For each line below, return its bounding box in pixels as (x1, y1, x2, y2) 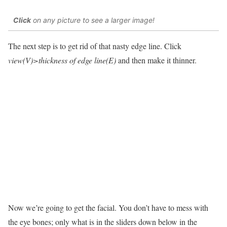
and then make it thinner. (116, 55, 197, 66)
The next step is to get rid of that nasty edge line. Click (8, 41, 181, 52)
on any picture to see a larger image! (31, 15, 155, 24)
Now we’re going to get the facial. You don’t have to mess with (8, 202, 208, 213)
